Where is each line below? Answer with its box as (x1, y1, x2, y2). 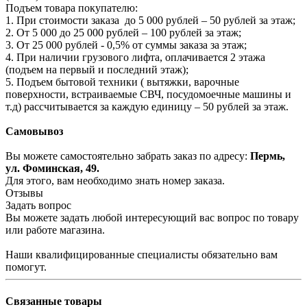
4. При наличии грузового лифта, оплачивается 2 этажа (5, 51, 265, 64)
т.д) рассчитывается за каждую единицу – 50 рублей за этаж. (5, 101, 288, 113)
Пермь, (250, 150, 285, 162)
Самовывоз (5, 125, 63, 138)
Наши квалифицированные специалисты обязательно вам (5, 249, 278, 261)
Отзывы (5, 187, 43, 199)
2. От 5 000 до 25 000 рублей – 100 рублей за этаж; (5, 27, 241, 39)
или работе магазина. (5, 224, 105, 236)
